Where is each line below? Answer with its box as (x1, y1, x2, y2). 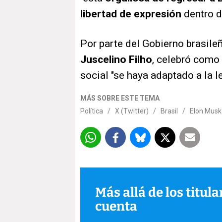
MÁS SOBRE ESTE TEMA (80, 94, 160, 103)
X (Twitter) (115, 107, 149, 115)
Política (80, 107, 103, 115)
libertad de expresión (80, 8, 181, 20)
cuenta (95, 198, 137, 214)
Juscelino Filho (80, 54, 152, 66)
